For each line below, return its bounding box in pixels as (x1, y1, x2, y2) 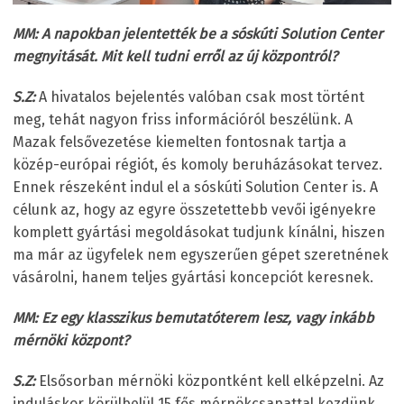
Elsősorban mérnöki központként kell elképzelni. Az (39, 372, 384, 390)
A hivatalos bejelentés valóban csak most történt (35, 87, 364, 106)
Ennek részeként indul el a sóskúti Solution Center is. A (13, 178, 378, 196)
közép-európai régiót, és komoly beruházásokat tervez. (13, 155, 382, 173)
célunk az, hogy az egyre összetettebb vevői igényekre (13, 200, 376, 218)
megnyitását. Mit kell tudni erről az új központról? (13, 47, 337, 65)
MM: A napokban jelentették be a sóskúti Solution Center (13, 24, 382, 42)
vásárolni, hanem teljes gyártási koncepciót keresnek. (13, 268, 373, 286)
